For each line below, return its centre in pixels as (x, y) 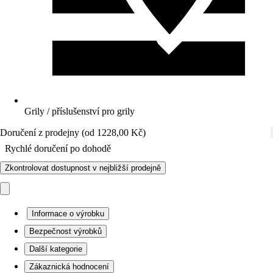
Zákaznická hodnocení (69, 267)
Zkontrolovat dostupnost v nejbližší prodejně (83, 168)
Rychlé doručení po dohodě (58, 148)
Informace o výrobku (68, 214)
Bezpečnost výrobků (66, 231)
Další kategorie (56, 249)
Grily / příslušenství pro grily (80, 111)
